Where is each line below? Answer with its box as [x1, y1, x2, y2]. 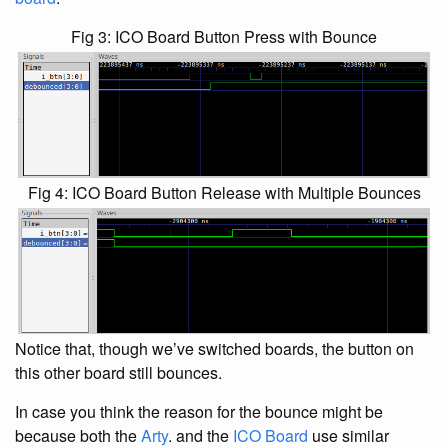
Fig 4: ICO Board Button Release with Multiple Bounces [27, 181, 421, 204]
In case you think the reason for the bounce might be [15, 400, 383, 423]
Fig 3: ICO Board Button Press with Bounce [71, 25, 377, 48]
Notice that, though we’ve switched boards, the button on [15, 337, 414, 360]
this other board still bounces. [15, 361, 222, 384]
